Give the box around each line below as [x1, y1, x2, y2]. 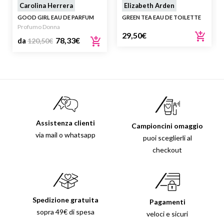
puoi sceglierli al [142, 133, 192, 142]
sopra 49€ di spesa [36, 207, 94, 216]
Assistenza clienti [35, 118, 95, 127]
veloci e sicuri [146, 209, 188, 218]
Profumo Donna [17, 22, 60, 30]
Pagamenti [149, 197, 185, 206]
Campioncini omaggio [131, 121, 203, 130]
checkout [152, 145, 182, 154]
